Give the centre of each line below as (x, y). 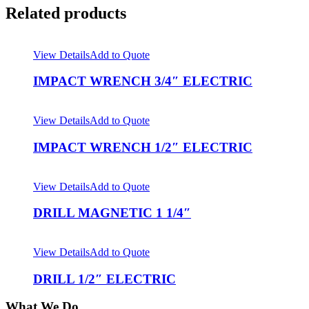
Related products (66, 13)
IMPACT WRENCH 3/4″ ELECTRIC (143, 81)
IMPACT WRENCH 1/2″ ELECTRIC (143, 147)
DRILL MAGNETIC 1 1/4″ (112, 213)
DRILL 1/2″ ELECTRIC (104, 279)
